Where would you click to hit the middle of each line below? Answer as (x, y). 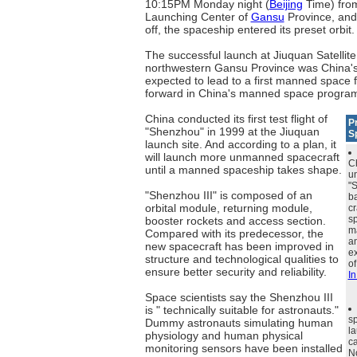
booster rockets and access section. (235, 221)
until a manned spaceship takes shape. (243, 170)
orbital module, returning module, (228, 208)
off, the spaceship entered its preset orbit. (249, 29)
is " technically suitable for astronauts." (241, 310)
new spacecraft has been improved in (239, 246)
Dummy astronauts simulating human (239, 323)
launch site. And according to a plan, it (240, 144)
